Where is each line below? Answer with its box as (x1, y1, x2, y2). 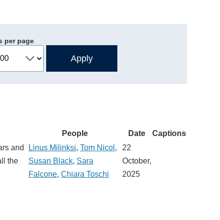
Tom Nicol (80, 143, 115, 152)
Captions (152, 129, 187, 137)
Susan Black (28, 156, 73, 165)
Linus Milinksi (28, 143, 77, 152)
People (62, 129, 88, 137)
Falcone (28, 169, 57, 178)
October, (122, 156, 152, 165)
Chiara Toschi (61, 169, 110, 178)
